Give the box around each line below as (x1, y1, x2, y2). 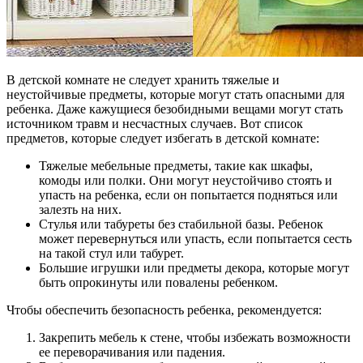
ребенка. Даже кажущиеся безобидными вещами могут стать (6, 102, 343, 117)
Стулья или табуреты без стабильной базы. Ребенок (39, 217, 323, 232)
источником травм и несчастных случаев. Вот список (6, 117, 303, 131)
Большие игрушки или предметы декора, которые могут (39, 261, 349, 275)
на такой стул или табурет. (39, 246, 184, 261)
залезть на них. (39, 203, 122, 217)
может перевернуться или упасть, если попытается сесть (39, 232, 352, 246)
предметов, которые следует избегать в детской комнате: (6, 131, 319, 146)
